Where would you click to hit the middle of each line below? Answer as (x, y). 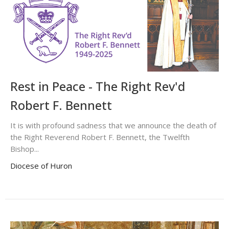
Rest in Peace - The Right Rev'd (98, 86)
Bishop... (25, 148)
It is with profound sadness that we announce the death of (113, 125)
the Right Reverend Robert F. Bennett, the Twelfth (100, 137)
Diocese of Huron (41, 165)
